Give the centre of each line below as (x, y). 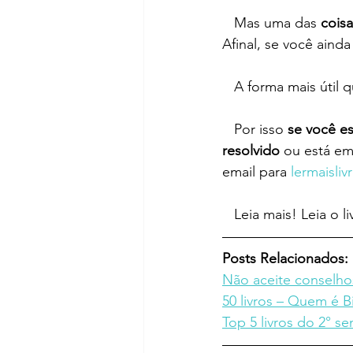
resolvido (251, 151)
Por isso (261, 130)
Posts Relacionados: (285, 259)
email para (256, 172)
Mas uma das (277, 23)
